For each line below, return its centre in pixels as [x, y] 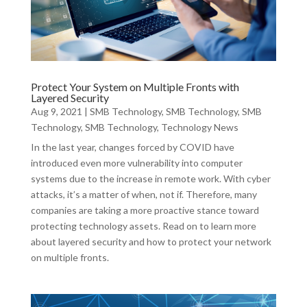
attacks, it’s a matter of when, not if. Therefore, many [144, 194]
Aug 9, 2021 [56, 111]
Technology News [199, 127]
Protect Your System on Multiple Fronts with [135, 86]
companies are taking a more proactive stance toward [145, 210]
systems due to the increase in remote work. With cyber [150, 178]
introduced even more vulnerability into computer [136, 162]
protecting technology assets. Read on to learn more [143, 225]
